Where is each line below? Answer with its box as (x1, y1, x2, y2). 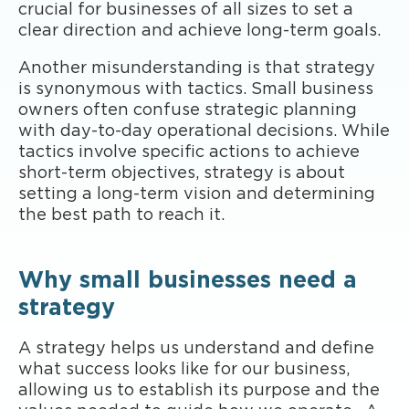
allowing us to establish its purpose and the (18, 382, 380, 399)
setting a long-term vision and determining (18, 185, 375, 203)
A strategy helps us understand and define (18, 340, 374, 357)
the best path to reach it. (18, 206, 225, 224)
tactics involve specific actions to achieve (18, 143, 360, 161)
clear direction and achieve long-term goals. (18, 22, 385, 39)
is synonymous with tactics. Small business (18, 80, 373, 98)
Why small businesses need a (18, 268, 357, 292)
